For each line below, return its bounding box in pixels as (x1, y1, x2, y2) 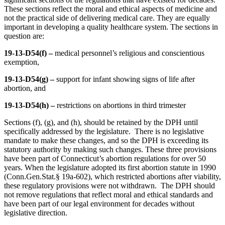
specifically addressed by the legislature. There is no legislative (4, 127, 204, 136)
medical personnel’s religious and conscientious (53, 49, 204, 58)
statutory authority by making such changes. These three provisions (4, 145, 216, 154)
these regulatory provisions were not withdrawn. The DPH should (4, 181, 215, 190)
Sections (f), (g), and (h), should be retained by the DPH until (4, 118, 198, 127)
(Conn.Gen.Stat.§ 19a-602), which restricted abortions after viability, (4, 172, 221, 181)
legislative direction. (4, 208, 67, 217)
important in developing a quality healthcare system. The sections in (4, 23, 218, 32)
